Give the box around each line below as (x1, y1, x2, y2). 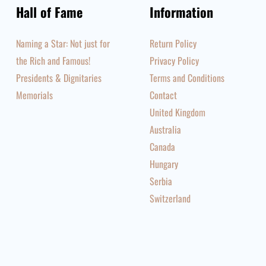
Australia (150, 122, 182, 137)
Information (150, 2, 214, 21)
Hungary (150, 157, 179, 171)
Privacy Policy (150, 53, 199, 68)
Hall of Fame (15, 2, 83, 21)
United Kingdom (150, 105, 206, 119)
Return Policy (150, 36, 197, 50)
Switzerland (150, 191, 191, 205)
